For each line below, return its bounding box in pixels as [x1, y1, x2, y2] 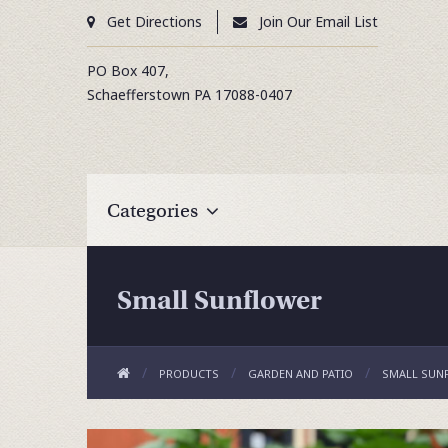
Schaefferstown [87, 85, 190, 104]
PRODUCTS [159, 366, 219, 381]
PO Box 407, [87, 61, 169, 80]
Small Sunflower [117, 284, 322, 317]
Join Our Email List [259, 12, 378, 31]
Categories [107, 199, 198, 222]
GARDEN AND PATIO [248, 366, 353, 381]
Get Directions [107, 12, 202, 31]
